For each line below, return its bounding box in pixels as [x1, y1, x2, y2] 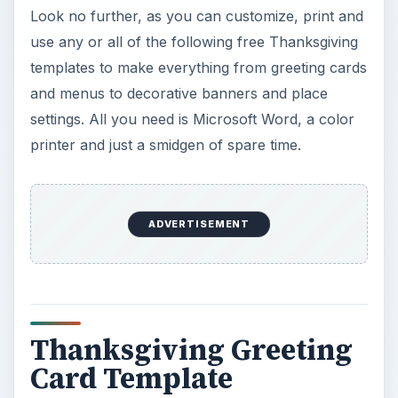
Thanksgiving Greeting [29, 330, 353, 370]
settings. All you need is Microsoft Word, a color [29, 109, 354, 128]
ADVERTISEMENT [147, 218, 251, 231]
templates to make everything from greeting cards [29, 58, 367, 76]
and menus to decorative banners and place [29, 84, 328, 102]
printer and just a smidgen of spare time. [29, 135, 301, 154]
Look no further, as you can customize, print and [29, 6, 363, 25]
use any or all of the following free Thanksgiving [29, 32, 358, 51]
